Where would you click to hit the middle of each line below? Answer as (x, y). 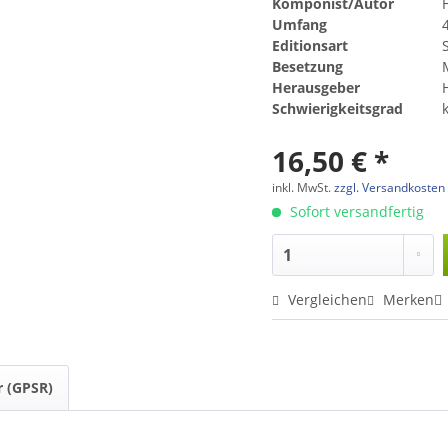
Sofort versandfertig (355, 211)
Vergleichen (326, 299)
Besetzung (308, 66)
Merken (409, 299)
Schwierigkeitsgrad (338, 108)
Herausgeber (316, 87)
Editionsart (310, 45)
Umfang (300, 24)
